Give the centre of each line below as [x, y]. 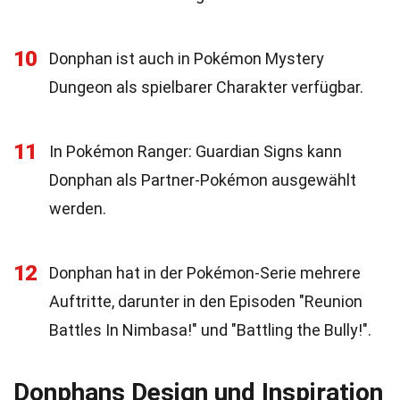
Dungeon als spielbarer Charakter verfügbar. [206, 87]
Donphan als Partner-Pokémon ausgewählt [203, 180]
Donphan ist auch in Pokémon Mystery [187, 58]
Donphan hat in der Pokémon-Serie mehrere [205, 273]
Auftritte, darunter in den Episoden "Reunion [206, 301]
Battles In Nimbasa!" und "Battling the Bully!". [210, 330]
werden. [78, 208]
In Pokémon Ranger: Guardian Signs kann [196, 151]
